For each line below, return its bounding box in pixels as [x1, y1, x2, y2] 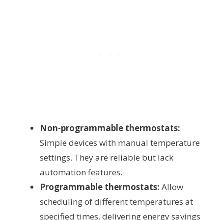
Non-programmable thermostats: [40, 122, 180, 134]
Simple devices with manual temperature [40, 137, 200, 149]
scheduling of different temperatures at [40, 196, 193, 208]
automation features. [40, 166, 122, 178]
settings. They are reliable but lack [40, 152, 173, 164]
